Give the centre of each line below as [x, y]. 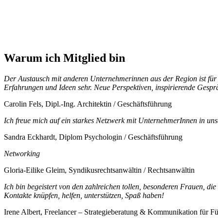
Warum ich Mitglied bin [64, 58]
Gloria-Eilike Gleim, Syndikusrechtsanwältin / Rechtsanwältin [99, 170]
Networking [22, 154]
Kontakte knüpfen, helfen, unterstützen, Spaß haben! [84, 196]
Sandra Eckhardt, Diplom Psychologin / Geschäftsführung [93, 137]
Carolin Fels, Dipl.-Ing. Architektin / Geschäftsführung [88, 104]
